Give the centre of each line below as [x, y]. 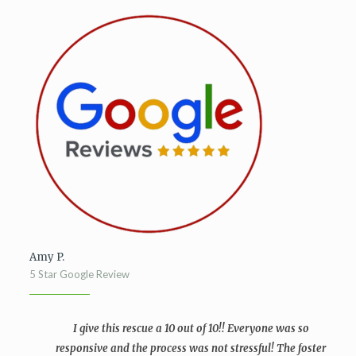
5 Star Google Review [79, 274]
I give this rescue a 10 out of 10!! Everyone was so [191, 329]
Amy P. [46, 257]
